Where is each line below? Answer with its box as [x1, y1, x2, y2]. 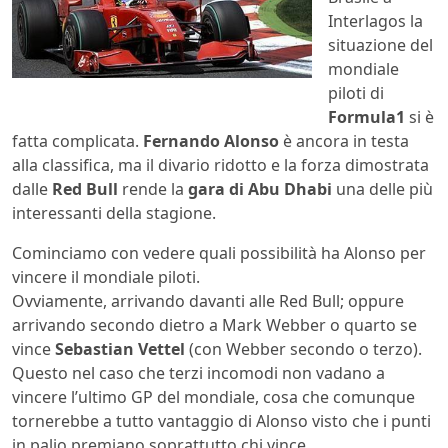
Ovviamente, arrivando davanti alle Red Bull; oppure [12, 290, 404, 313]
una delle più [332, 178, 433, 201]
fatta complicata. [12, 130, 143, 153]
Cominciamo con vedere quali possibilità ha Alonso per [12, 242, 426, 265]
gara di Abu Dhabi [184, 178, 332, 201]
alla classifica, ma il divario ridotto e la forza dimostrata [12, 154, 429, 177]
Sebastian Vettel [55, 338, 185, 361]
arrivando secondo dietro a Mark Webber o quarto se [12, 314, 417, 337]
